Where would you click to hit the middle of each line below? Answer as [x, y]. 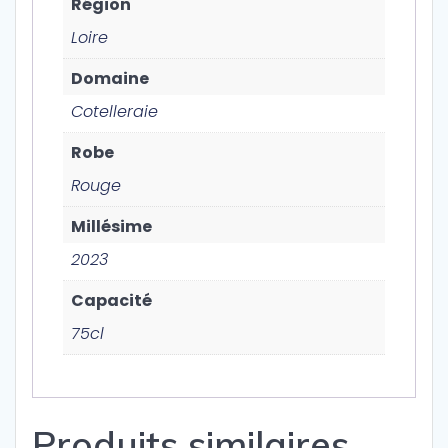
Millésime [111, 226]
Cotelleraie [114, 111]
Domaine [110, 78]
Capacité [111, 300]
